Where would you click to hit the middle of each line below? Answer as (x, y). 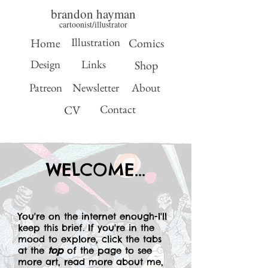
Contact (118, 109)
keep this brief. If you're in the (86, 228)
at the (33, 250)
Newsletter (95, 88)
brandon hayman (93, 14)
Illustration (95, 42)
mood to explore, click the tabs (90, 239)
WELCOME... (96, 170)
